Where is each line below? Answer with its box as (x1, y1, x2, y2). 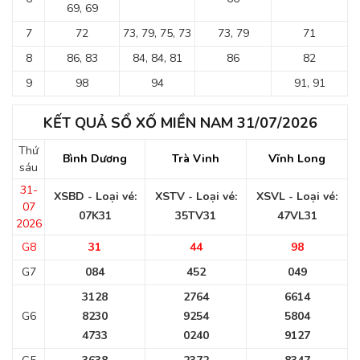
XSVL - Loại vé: (256, 189, 337, 204)
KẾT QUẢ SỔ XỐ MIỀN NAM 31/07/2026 (43, 113, 317, 133)
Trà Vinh (172, 151, 219, 166)
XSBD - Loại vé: (53, 189, 137, 204)
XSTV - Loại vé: (154, 189, 237, 204)
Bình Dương (63, 151, 127, 166)
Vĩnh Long (268, 151, 325, 166)
